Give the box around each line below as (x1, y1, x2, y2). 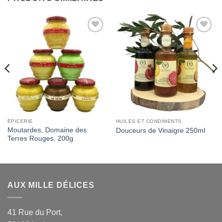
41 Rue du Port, (7, 208, 62, 217)
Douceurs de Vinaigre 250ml (115, 126, 205, 134)
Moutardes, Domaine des (7, 126, 87, 134)
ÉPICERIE (7, 118, 33, 124)
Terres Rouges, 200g (7, 135, 73, 143)
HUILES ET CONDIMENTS (115, 118, 182, 124)
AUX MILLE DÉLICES (7, 181, 95, 190)
